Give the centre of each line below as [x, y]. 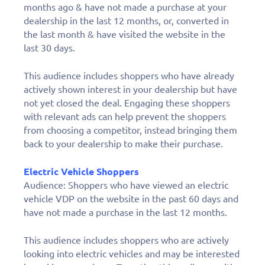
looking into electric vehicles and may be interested [132, 254]
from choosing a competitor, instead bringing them [130, 130]
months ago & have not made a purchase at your [125, 7]
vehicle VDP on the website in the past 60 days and [131, 199]
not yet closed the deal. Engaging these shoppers [127, 103]
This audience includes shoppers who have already [129, 76]
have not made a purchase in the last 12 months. [125, 213]
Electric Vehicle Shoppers [81, 172]
